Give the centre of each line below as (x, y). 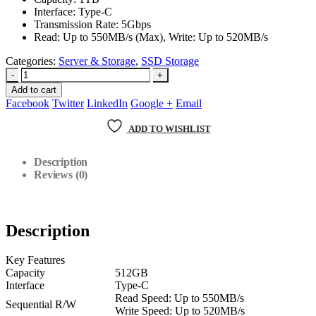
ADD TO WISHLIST (169, 128)
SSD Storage (170, 61)
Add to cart (34, 90)
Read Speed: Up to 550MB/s (180, 298)
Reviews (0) (61, 174)
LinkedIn (107, 103)
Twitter (68, 103)
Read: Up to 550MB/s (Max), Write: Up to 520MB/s (151, 37)
